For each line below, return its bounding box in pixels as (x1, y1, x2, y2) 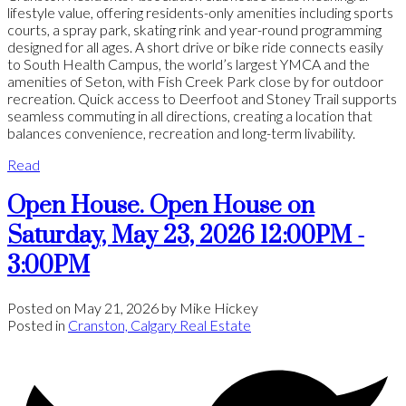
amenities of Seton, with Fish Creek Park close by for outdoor (7, 72, 383, 90)
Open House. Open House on (7, 190, 314, 221)
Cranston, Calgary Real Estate (68, 315, 251, 333)
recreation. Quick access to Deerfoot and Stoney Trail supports (7, 89, 397, 107)
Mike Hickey (179, 298, 258, 316)
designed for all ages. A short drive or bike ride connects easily (7, 37, 383, 55)
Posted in (7, 315, 65, 333)
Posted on (7, 298, 73, 316)
